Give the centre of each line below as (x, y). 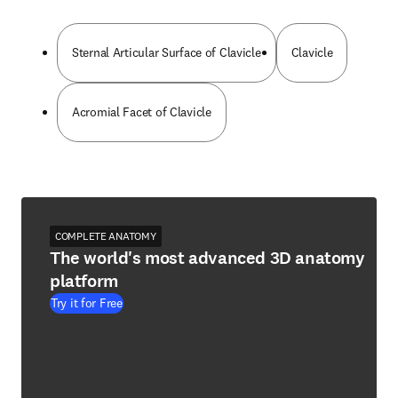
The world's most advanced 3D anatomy (207, 258)
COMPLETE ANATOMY (106, 236)
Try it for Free (87, 303)
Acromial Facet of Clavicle (142, 112)
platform (84, 281)
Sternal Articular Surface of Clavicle (167, 52)
